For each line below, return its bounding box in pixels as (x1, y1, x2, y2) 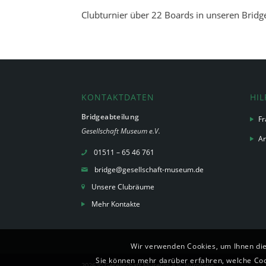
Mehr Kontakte (91, 199, 140, 210)
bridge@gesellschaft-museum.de (94, 164, 204, 175)
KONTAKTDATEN (81, 91, 154, 103)
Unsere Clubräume (91, 182, 154, 192)
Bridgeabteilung (81, 111, 140, 122)
